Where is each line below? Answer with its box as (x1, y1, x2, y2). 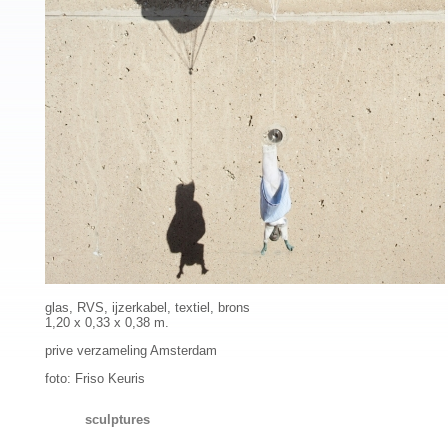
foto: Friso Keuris (45, 371, 145, 386)
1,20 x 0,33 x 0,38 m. (45, 315, 169, 330)
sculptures (85, 412, 150, 427)
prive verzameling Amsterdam (45, 343, 217, 358)
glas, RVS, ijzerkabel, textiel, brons (45, 300, 250, 315)
